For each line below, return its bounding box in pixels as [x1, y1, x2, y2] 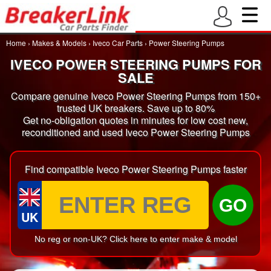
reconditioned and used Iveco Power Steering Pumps [21, 125, 250, 139]
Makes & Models [32, 38, 87, 48]
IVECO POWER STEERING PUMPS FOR [10, 54, 261, 74]
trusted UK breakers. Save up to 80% [56, 101, 215, 115]
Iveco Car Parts [93, 38, 143, 48]
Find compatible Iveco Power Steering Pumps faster [24, 162, 247, 176]
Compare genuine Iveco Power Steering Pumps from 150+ [10, 89, 261, 103]
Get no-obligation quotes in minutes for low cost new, [23, 113, 248, 127]
